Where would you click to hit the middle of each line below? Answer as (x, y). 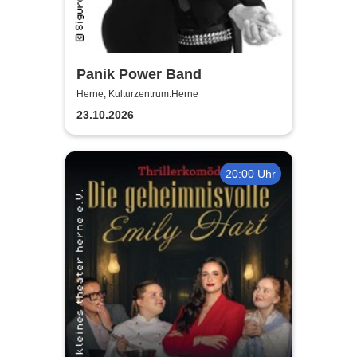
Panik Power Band (139, 74)
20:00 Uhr (250, 173)
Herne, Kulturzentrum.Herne (137, 94)
